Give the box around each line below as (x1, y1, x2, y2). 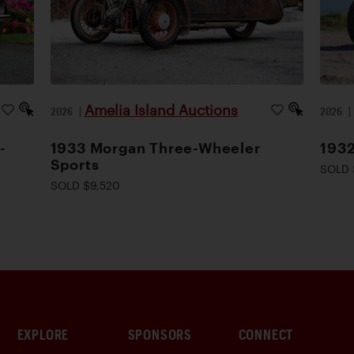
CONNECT (238, 326, 294, 343)
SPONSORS (127, 326, 192, 343)
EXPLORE (17, 326, 70, 343)
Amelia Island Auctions (84, 101, 238, 118)
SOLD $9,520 (50, 178, 120, 192)
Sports (50, 156, 100, 172)
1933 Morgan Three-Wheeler (50, 139, 261, 156)
